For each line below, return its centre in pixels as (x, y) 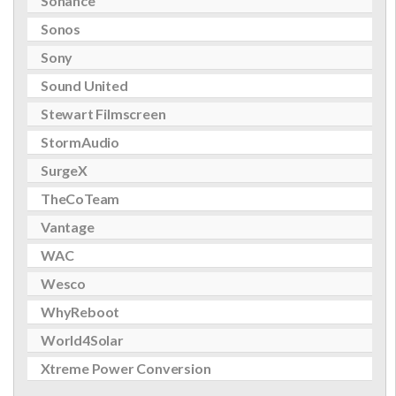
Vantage (68, 227)
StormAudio (80, 142)
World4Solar (82, 340)
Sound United (84, 85)
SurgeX (64, 170)
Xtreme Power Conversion (126, 368)
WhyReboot (80, 312)
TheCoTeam (80, 198)
